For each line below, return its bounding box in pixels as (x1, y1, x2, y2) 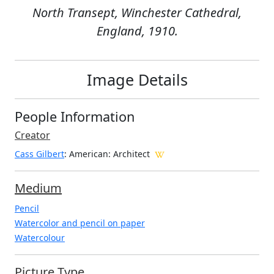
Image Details (86, 69, 188, 91)
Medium (15, 180, 62, 197)
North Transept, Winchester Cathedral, (32, 4, 242, 21)
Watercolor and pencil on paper (15, 217, 145, 229)
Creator (15, 128, 50, 143)
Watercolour (15, 232, 65, 244)
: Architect (108, 148, 150, 160)
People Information (15, 108, 135, 126)
